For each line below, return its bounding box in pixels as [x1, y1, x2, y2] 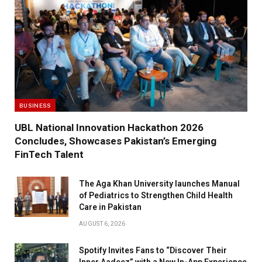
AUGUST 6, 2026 [79, 220, 126, 227]
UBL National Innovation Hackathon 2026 [15, 121, 204, 133]
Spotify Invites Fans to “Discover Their [79, 245, 227, 255]
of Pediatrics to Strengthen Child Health [79, 190, 233, 200]
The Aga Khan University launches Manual [79, 178, 240, 188]
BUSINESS [19, 101, 51, 109]
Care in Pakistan [79, 202, 142, 212]
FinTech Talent [15, 148, 84, 160]
